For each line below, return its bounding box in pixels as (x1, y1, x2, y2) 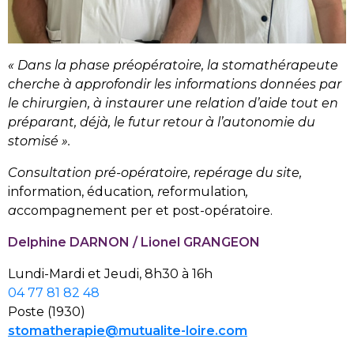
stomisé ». (8, 133, 70, 149)
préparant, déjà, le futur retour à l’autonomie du (8, 114, 315, 130)
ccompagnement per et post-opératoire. (17, 202, 273, 218)
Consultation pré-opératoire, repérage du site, (8, 164, 302, 180)
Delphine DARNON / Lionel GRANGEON (8, 234, 260, 250)
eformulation (162, 183, 246, 199)
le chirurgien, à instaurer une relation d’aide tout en (8, 95, 338, 111)
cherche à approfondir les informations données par (8, 76, 341, 92)
